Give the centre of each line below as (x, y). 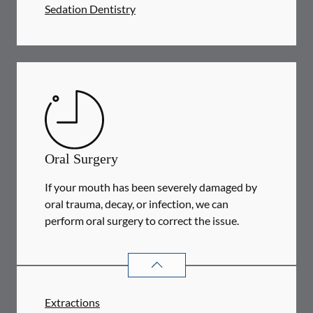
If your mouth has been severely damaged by (151, 187)
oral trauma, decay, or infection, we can (137, 204)
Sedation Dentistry (90, 9)
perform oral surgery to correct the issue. (142, 220)
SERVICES (240, 259)
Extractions (72, 302)
